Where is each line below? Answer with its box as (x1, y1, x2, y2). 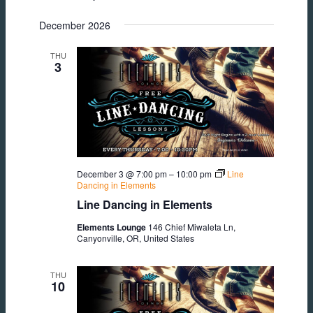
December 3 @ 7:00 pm (77, 168, 167, 180)
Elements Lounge (77, 221, 148, 234)
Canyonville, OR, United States (77, 232, 194, 245)
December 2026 (39, 17, 110, 32)
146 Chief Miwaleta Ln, (148, 221, 235, 233)
